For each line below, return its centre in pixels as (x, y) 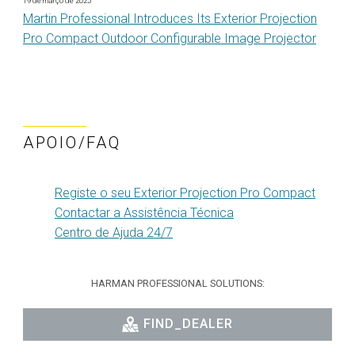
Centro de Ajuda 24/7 (114, 232)
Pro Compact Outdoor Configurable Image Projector (170, 38)
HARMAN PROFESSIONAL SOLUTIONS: (177, 283)
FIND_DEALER (188, 323)
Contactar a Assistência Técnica (144, 212)
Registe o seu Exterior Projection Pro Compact (185, 193)
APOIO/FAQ (72, 142)
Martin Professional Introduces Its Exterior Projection (170, 18)
